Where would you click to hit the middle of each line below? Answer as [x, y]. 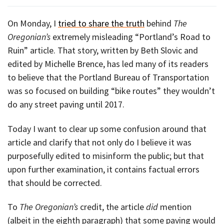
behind [159, 23]
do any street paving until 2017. [66, 104]
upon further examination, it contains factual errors [103, 169]
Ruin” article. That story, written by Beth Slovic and [103, 50]
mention [175, 207]
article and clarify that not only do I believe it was [99, 142]
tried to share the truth [101, 23]
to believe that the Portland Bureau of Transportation [108, 77]
